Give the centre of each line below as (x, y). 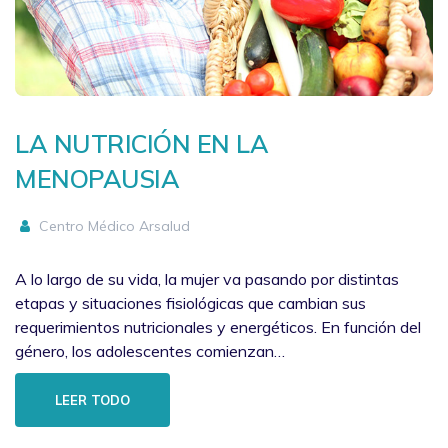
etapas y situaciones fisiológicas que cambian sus (190, 302)
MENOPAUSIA (97, 178)
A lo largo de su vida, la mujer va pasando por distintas (207, 278)
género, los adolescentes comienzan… (150, 350)
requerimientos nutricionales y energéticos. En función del (218, 326)
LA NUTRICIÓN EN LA (141, 143)
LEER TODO (92, 399)
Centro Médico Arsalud (112, 225)
